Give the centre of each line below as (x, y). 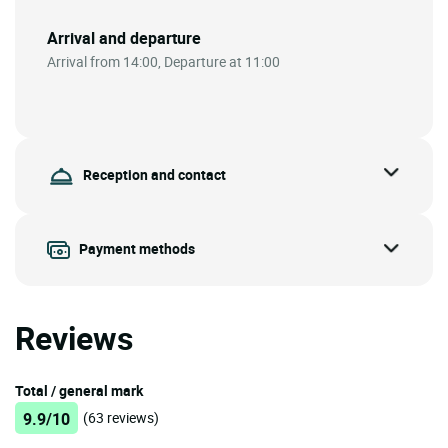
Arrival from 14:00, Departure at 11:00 (163, 62)
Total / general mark (79, 391)
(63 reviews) (121, 418)
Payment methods (137, 248)
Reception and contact (154, 174)
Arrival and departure (124, 38)
